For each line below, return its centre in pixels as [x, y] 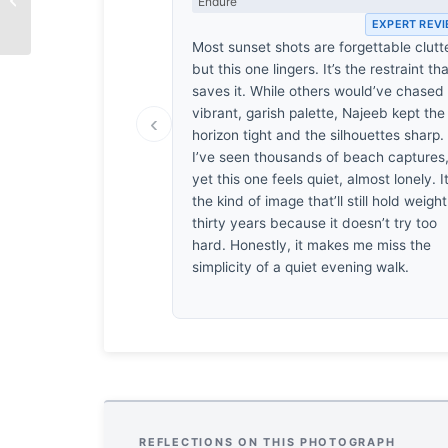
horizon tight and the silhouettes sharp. [318, 134]
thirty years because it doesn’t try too [315, 222]
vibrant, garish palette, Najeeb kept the [319, 112]
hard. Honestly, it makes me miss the [312, 244]
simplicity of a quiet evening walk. [301, 266]
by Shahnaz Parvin [90, 10]
